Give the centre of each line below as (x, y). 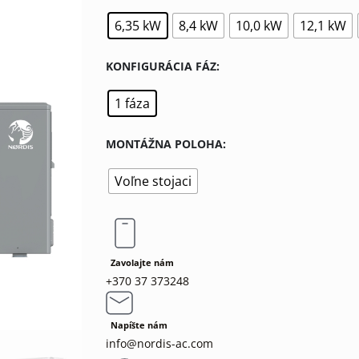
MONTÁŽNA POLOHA (164, 143)
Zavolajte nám (142, 262)
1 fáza (132, 103)
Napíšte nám (139, 325)
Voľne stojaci (153, 181)
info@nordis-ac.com (159, 343)
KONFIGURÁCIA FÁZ (161, 66)
